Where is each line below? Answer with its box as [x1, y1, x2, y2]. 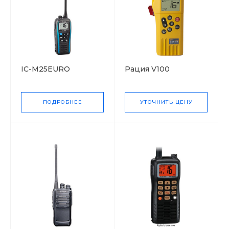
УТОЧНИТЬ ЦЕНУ [140, 98, 193, 105]
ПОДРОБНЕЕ [42, 98, 82, 105]
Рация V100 [125, 64, 170, 74]
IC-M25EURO [21, 64, 70, 74]
